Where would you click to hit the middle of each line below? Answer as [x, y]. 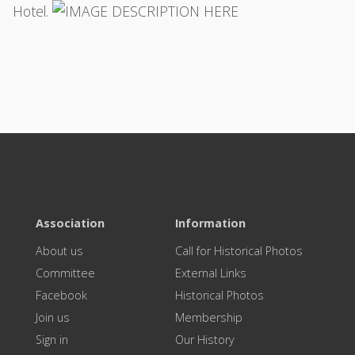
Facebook [61, 295]
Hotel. [32, 11]
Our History [205, 340]
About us [59, 251]
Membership [209, 317]
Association [70, 223]
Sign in [52, 340]
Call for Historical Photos [239, 251]
